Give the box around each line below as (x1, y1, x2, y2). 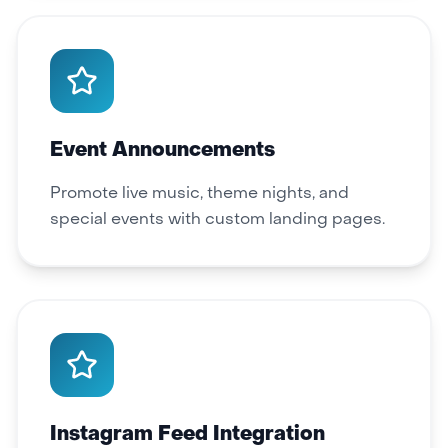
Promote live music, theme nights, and (50, 186, 349, 203)
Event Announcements (50, 141, 275, 162)
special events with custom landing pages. (50, 212, 385, 229)
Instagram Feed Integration (50, 425, 325, 446)
